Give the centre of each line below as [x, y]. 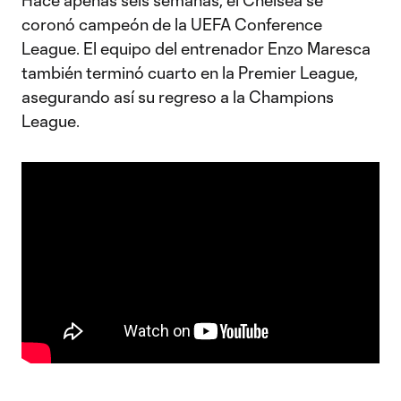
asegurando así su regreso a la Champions [178, 97]
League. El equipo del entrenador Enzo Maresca [196, 48]
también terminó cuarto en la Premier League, [190, 73]
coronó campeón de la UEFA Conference [172, 24]
